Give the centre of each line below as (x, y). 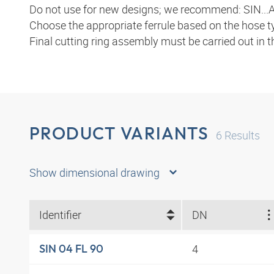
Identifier (60, 215)
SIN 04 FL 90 (71, 249)
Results (241, 135)
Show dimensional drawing (94, 172)
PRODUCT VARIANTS (119, 133)
